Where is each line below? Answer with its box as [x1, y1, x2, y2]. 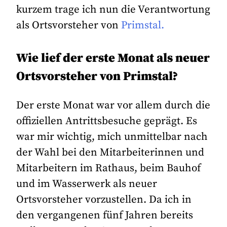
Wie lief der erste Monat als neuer [16, 51, 210, 66]
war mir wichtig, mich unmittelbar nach [16, 130, 208, 144]
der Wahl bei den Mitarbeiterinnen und [16, 146, 205, 160]
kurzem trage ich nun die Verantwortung [16, 3, 211, 16]
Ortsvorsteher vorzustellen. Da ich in [16, 193, 192, 207]
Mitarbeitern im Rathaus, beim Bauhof [16, 162, 201, 175]
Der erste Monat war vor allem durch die [16, 99, 211, 112]
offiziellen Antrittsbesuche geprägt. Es [16, 115, 198, 128]
